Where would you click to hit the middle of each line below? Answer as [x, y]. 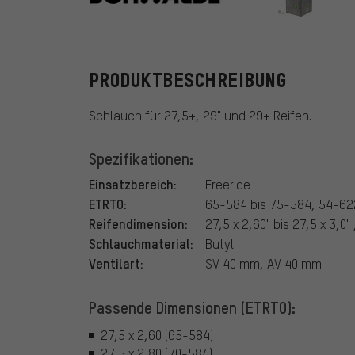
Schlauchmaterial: [141, 244]
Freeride [228, 185]
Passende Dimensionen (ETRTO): [192, 308]
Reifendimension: [138, 224]
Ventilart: [116, 263]
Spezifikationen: [141, 159]
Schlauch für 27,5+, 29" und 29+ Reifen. [200, 116]
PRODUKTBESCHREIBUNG [188, 81]
